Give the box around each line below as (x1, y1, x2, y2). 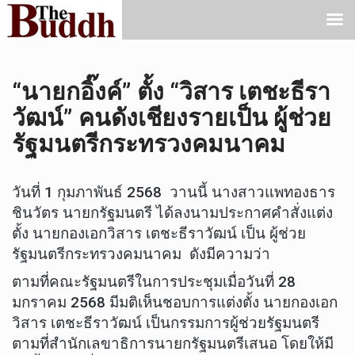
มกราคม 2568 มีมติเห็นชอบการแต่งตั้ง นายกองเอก (12, 293, 338, 312)
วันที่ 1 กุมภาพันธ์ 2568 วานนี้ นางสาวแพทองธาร (12, 183, 335, 201)
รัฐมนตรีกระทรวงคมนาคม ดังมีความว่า (12, 245, 270, 263)
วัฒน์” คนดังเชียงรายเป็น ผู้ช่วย (12, 104, 331, 132)
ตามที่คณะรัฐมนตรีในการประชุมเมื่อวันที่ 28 (12, 273, 296, 292)
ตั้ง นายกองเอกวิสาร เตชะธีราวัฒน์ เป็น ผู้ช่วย (12, 224, 306, 242)
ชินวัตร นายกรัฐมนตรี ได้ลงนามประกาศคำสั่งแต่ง (12, 204, 333, 222)
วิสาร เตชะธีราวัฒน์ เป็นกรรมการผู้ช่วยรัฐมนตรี (12, 314, 319, 333)
